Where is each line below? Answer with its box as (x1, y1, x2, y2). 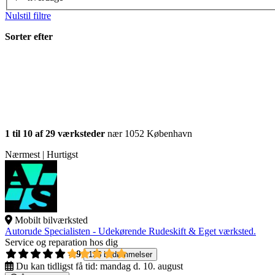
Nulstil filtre (5, 10, 51, 21)
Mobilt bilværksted (15, 215, 88, 226)
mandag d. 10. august (100, 261, 183, 272)
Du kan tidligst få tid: (16, 261, 98, 272)
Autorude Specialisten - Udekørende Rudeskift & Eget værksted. (5, 226, 256, 237)
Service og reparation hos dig (5, 237, 118, 248)
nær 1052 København (105, 128, 192, 139)
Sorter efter (5, 31, 53, 42)
